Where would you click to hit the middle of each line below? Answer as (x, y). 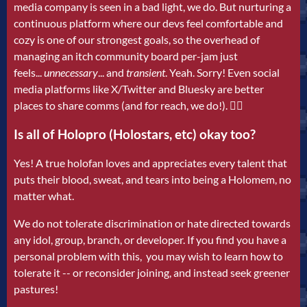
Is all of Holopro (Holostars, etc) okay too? (135, 135)
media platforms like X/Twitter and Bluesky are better (139, 89)
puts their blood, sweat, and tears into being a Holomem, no (152, 179)
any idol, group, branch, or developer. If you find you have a (150, 239)
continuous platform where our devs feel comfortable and (148, 23)
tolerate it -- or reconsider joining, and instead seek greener (152, 272)
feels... (29, 73)
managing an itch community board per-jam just (126, 56)
